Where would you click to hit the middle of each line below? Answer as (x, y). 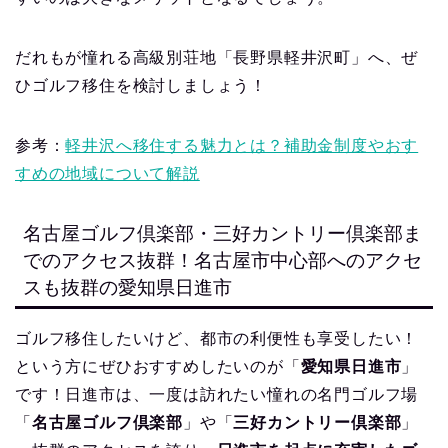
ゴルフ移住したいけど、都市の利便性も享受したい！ (217, 338)
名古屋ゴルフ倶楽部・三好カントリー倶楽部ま (222, 233)
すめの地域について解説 (107, 173)
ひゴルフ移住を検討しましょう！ (141, 85)
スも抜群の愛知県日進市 (127, 287)
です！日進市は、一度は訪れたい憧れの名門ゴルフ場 (217, 394)
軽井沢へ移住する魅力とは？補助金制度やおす (242, 145)
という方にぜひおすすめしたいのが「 (158, 366)
